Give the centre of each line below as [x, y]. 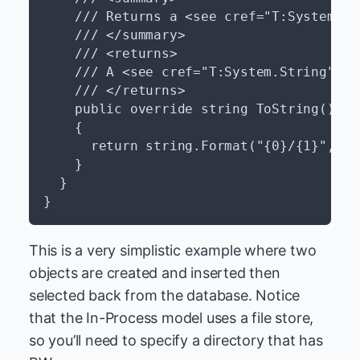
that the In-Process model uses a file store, [172, 318]
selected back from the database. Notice [165, 295]
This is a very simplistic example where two [173, 250]
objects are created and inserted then [155, 273]
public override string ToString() [189, 109]
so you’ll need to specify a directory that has [176, 340]
